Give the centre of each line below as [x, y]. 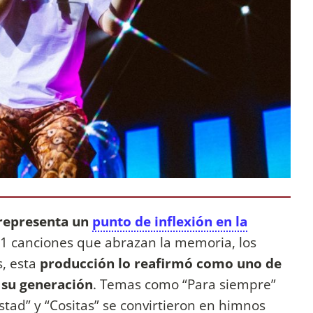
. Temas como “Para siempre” [184, 284]
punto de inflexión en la [170, 221]
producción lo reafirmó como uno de [161, 263]
